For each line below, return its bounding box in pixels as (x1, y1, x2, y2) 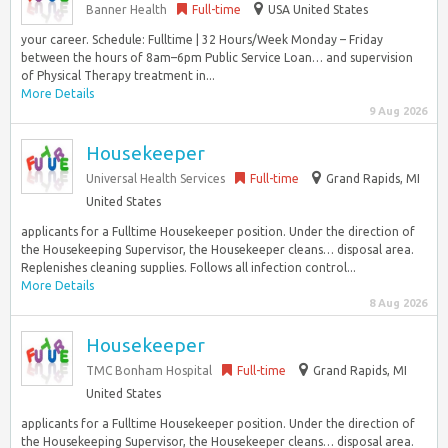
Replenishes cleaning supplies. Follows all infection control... (21, 261, 356, 274)
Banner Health (86, 3, 167, 16)
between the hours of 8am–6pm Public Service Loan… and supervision (21, 51, 413, 64)
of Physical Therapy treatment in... (21, 69, 215, 82)
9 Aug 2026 (369, 105, 427, 117)
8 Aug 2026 (369, 297, 427, 309)
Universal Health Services (86, 172, 225, 185)
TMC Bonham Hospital (86, 364, 212, 377)
